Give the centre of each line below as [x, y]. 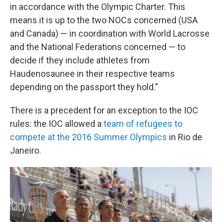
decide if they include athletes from [80, 60]
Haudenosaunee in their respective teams [92, 74]
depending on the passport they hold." [84, 87]
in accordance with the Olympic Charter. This [98, 7]
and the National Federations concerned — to [98, 47]
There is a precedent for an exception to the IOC [104, 110]
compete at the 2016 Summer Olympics [88, 137]
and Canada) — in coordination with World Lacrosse [110, 33]
